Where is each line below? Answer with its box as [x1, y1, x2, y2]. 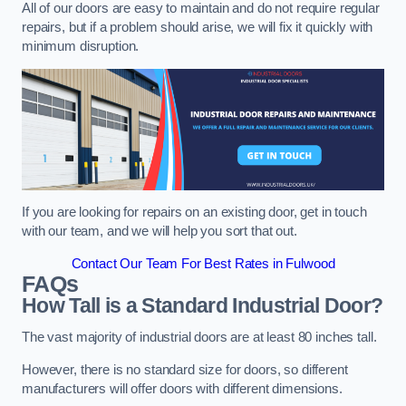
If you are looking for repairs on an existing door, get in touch [22, 205, 367, 220]
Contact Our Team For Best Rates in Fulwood [71, 256, 335, 271]
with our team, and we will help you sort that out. [22, 224, 297, 239]
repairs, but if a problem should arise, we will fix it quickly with [22, 19, 373, 34]
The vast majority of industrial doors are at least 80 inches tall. [22, 330, 377, 345]
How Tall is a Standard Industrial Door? [22, 293, 383, 317]
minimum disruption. [22, 38, 143, 53]
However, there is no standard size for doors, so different [22, 362, 348, 377]
